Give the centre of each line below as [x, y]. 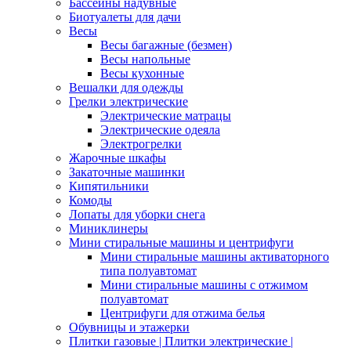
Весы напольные [145, 60]
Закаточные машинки [127, 172]
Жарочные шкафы [118, 158]
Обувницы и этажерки [129, 327]
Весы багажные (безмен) [166, 45]
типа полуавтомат [148, 271]
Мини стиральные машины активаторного [215, 257]
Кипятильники [109, 186]
